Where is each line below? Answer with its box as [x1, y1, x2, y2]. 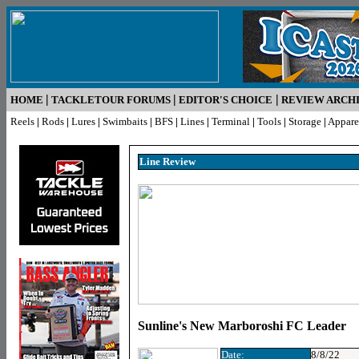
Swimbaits [103, 115, 147, 127]
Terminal [212, 115, 250, 127]
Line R [139, 155, 170, 167]
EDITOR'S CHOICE [179, 94, 272, 106]
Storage [288, 115, 321, 127]
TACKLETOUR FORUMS [51, 94, 171, 106]
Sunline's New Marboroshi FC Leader [138, 319, 346, 333]
